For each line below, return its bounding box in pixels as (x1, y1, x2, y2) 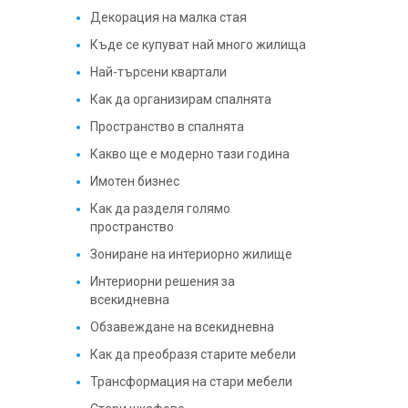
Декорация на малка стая (89, 10, 247, 25)
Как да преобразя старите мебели (89, 347, 296, 362)
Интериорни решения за (89, 274, 235, 289)
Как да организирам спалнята (89, 92, 271, 107)
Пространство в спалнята (89, 119, 244, 134)
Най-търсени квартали (89, 65, 227, 79)
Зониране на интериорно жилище (89, 247, 292, 261)
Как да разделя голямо (89, 201, 230, 216)
